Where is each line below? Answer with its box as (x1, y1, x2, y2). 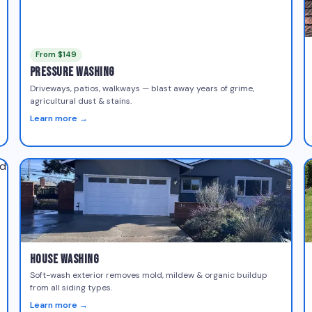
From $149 (35, 49, 77, 61)
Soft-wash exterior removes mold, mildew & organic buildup (29, 270, 267, 281)
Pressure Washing (29, 65, 114, 80)
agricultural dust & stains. (29, 95, 132, 107)
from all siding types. (29, 282, 112, 294)
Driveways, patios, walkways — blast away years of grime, (29, 82, 254, 94)
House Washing (29, 251, 99, 267)
